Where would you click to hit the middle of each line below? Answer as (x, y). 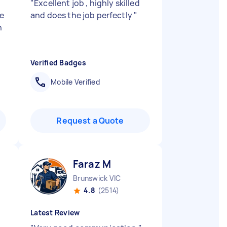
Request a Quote (90, 121)
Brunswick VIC (97, 178)
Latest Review (55, 213)
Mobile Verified (75, 82)
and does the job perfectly (82, 15)
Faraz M (92, 164)
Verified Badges (58, 63)
